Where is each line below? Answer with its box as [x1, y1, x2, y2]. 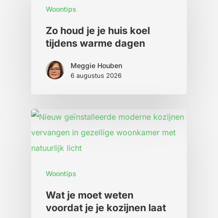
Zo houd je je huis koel [46, 25, 150, 37]
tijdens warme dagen [46, 37, 145, 50]
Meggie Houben [71, 61, 122, 70]
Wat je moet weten [46, 189, 133, 201]
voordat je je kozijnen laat [46, 202, 166, 214]
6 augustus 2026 [71, 72, 122, 80]
